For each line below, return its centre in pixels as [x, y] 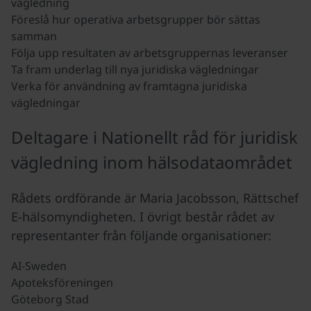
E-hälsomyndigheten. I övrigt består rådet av [143, 216]
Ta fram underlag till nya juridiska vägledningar [135, 69]
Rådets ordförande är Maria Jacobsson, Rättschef [155, 197]
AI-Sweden [39, 266]
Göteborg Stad [50, 299]
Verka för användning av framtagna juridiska [129, 86]
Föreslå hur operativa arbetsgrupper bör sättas [136, 19]
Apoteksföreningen [62, 282]
